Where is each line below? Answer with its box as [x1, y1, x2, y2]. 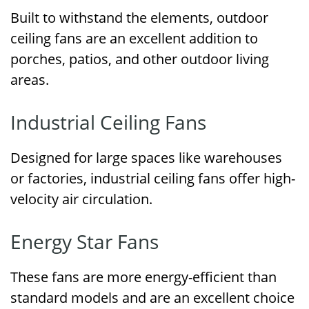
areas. [10, 70, 49, 89]
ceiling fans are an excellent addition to [10, 29, 258, 48]
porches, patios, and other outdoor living [10, 50, 269, 68]
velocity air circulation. [10, 190, 152, 208]
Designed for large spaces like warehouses [10, 148, 282, 167]
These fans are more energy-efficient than [10, 268, 277, 286]
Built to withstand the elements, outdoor [10, 8, 268, 27]
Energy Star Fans [10, 228, 159, 255]
